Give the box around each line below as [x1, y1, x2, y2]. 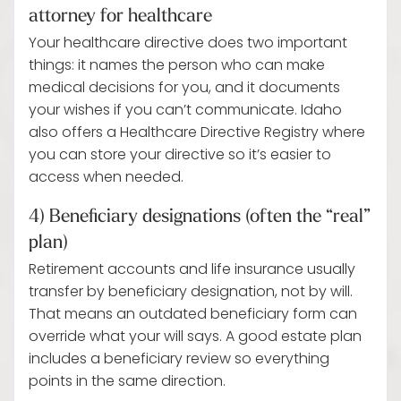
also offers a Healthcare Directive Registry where [29, 122, 365, 145]
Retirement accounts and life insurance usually [29, 259, 355, 282]
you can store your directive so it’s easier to [29, 144, 331, 167]
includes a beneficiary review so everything [29, 348, 329, 371]
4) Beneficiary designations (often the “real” [29, 203, 371, 226]
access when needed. [29, 166, 183, 190]
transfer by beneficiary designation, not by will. [29, 281, 353, 304]
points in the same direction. [29, 371, 226, 394]
